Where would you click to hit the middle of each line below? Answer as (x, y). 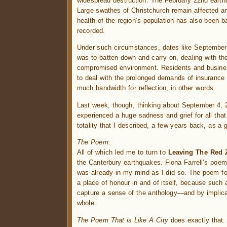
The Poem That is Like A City (123, 220)
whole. (87, 203)
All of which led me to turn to (123, 153)
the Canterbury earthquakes (119, 163)
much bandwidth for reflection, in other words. (146, 88)
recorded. (91, 30)
